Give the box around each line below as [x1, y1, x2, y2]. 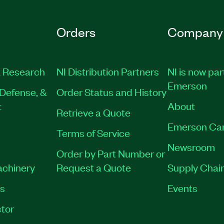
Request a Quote [56, 160, 131, 174]
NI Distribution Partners [56, 64, 159, 78]
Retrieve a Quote [56, 105, 131, 119]
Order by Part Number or [56, 146, 165, 160]
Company [167, 24, 223, 40]
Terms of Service [56, 126, 130, 139]
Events [167, 181, 197, 194]
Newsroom [167, 140, 215, 153]
